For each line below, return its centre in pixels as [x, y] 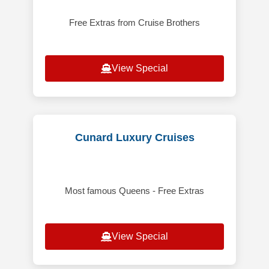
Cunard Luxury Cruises [134, 138]
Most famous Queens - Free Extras [134, 191]
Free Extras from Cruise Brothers [134, 23]
